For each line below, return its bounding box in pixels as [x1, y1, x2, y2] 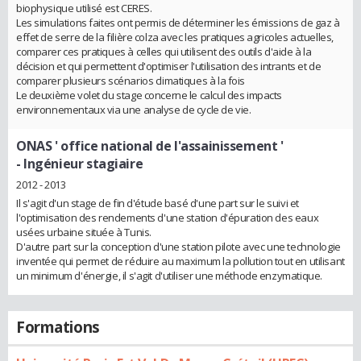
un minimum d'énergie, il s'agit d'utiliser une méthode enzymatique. [16, 268, 322, 284]
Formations [16, 317, 100, 338]
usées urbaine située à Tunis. [16, 225, 151, 240]
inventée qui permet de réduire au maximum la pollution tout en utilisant [16, 254, 345, 269]
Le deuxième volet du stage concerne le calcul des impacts [16, 88, 283, 103]
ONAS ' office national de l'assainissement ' [16, 137, 284, 156]
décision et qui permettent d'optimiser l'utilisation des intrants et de [16, 59, 322, 74]
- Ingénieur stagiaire [16, 155, 143, 173]
